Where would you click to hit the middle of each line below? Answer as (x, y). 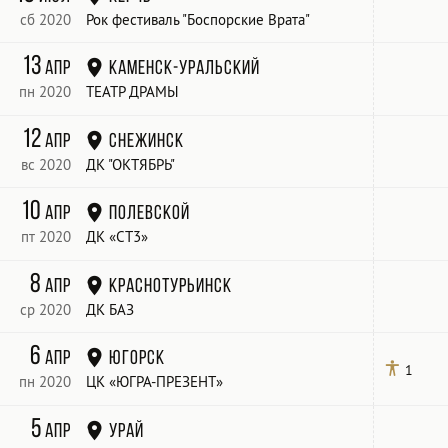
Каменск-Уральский (184, 68)
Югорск (136, 358)
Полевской (149, 213)
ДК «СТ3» (117, 237)
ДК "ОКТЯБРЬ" (131, 164)
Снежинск (146, 140)
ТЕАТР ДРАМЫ (133, 92)
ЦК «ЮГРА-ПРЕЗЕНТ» (155, 382)
